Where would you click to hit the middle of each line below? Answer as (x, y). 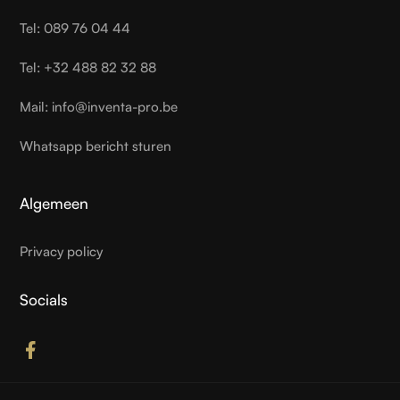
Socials (44, 299)
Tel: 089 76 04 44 (75, 28)
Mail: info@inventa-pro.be (99, 106)
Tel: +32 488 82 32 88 (88, 67)
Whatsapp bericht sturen (96, 146)
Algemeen (54, 203)
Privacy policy (62, 251)
